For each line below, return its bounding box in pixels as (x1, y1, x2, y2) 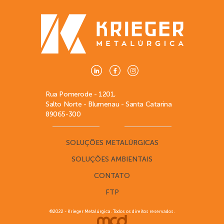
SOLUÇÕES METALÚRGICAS (65, 138, 158, 147)
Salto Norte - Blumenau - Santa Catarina (45, 99, 172, 108)
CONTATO (94, 171, 130, 180)
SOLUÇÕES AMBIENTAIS (71, 154, 152, 163)
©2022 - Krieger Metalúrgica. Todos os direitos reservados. (49, 208, 175, 214)
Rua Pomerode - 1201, (45, 89, 116, 98)
